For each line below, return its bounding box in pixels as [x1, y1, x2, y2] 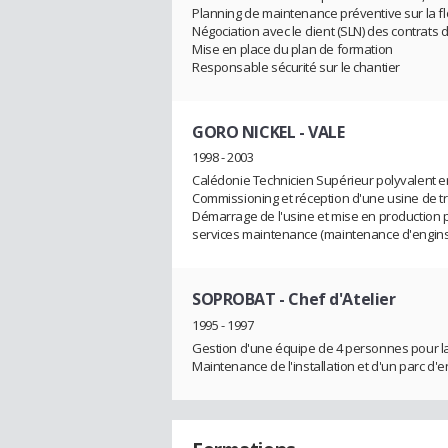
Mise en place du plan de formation [192, 39, 393, 58]
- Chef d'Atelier [275, 288, 396, 311]
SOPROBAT [192, 288, 276, 311]
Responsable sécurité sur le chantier [192, 57, 400, 76]
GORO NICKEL [192, 120, 296, 143]
